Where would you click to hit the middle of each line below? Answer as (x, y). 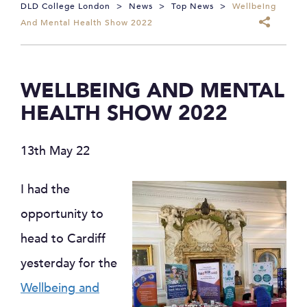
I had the (45, 189)
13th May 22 (55, 151)
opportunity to (62, 214)
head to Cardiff (63, 239)
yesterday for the (69, 263)
